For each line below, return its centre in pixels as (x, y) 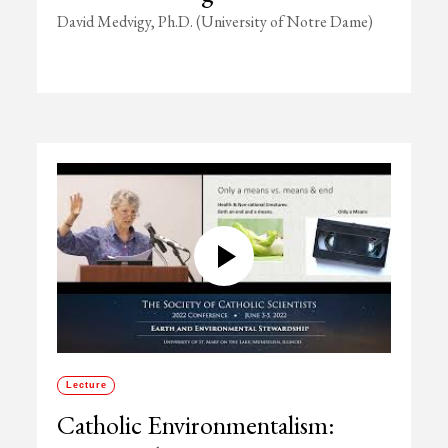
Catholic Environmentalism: (196, 425)
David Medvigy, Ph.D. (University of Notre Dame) (215, 21)
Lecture (86, 385)
